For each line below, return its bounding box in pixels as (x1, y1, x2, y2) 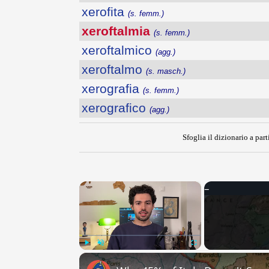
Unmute (101, 253, 117, 259)
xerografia (82, 82, 143, 96)
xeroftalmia (82, 24, 154, 38)
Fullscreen (193, 253, 216, 259)
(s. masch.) (146, 67, 186, 76)
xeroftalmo (82, 62, 146, 77)
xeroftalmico (82, 43, 156, 58)
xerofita (82, 5, 128, 19)
